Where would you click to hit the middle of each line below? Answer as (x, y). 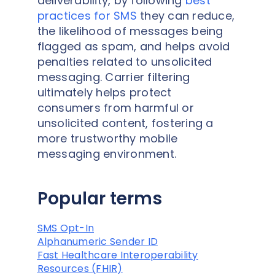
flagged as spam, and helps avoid (134, 46)
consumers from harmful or (115, 107)
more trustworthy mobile (107, 138)
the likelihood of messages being (130, 31)
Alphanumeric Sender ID (97, 241)
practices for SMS (87, 15)
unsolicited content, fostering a (125, 123)
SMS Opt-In (65, 228)
